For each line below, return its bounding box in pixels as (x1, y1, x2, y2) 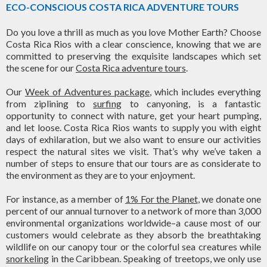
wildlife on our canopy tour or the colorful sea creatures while (6, 241, 261, 252)
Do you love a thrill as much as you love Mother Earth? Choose (6, 26, 261, 38)
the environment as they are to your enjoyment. (6, 169, 195, 181)
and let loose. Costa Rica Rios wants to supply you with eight (6, 122, 261, 133)
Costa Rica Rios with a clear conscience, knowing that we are (6, 38, 261, 49)
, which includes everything (150, 86, 261, 97)
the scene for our (6, 62, 76, 73)
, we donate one (197, 193, 261, 204)
